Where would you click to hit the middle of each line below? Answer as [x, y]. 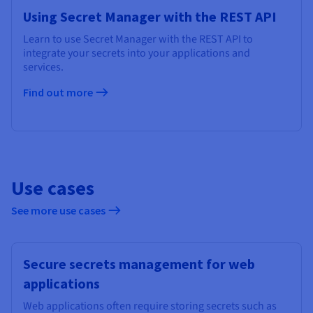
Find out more [59, 93]
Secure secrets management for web [139, 264]
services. [43, 67]
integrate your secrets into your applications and [137, 53]
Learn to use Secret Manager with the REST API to [138, 39]
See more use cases [59, 211]
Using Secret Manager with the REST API [150, 17]
